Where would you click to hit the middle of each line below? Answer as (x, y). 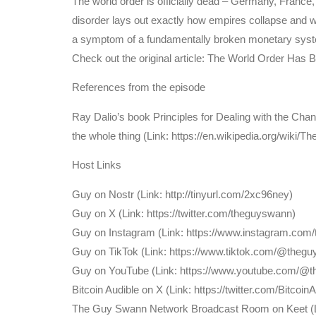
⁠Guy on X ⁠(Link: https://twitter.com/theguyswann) (184, 213)
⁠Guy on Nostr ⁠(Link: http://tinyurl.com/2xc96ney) (182, 194)
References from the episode (139, 87)
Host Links (97, 165)
